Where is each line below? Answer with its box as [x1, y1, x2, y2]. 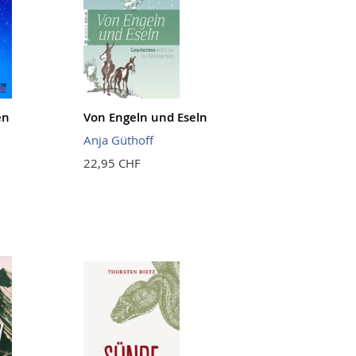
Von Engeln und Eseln [83, 109, 208, 126]
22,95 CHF [83, 155, 141, 172]
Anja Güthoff [83, 132, 154, 149]
